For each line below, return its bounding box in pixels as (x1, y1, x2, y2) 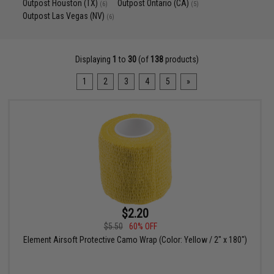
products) (163, 54, 199, 64)
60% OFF (128, 221, 157, 232)
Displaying (75, 54, 113, 64)
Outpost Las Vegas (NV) (23, 11, 107, 21)
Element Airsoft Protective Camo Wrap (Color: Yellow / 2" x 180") (23, 235, 247, 245)
